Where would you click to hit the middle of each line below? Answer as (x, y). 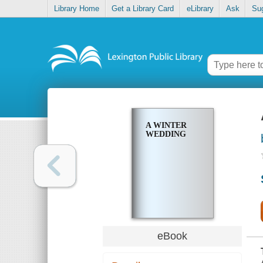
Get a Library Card (143, 9)
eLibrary (200, 9)
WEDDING (166, 134)
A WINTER (166, 126)
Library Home (77, 9)
